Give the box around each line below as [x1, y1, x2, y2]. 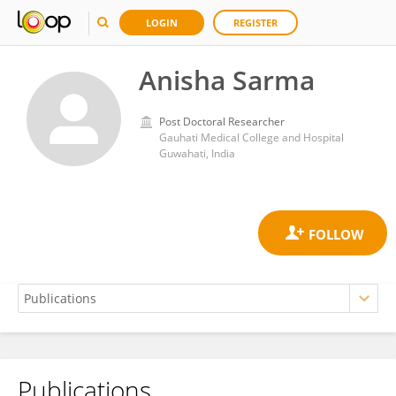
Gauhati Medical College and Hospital [159, 130, 344, 145]
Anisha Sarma [139, 62, 315, 98]
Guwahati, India [159, 146, 235, 161]
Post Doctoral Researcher [159, 114, 285, 129]
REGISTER [233, 16, 278, 29]
